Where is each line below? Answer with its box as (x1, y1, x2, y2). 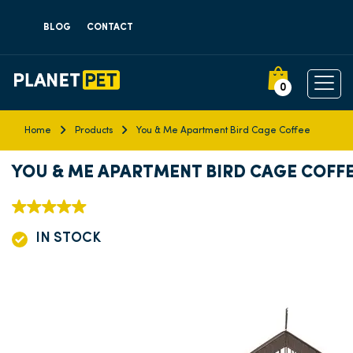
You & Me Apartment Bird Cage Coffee (136, 125, 310, 136)
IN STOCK (35, 231, 101, 246)
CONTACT (87, 22, 133, 32)
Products (75, 125, 113, 136)
